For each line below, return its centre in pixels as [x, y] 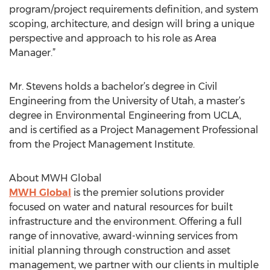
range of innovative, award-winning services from [124, 236]
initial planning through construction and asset [120, 250]
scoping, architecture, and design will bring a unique [132, 24]
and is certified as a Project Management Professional [134, 130]
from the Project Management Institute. [102, 144]
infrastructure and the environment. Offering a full [126, 221]
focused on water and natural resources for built [121, 207]
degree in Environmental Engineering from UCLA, [125, 115]
